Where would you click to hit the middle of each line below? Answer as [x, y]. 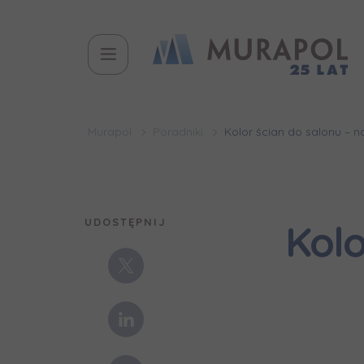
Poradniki [178, 132]
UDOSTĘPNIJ [126, 222]
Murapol [109, 132]
